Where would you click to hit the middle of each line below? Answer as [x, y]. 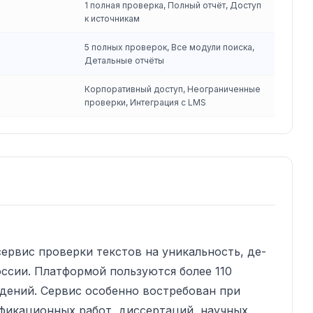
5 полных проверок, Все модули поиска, [169, 47]
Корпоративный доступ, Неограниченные [173, 89]
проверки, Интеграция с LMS [145, 102]
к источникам [112, 19]
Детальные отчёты [124, 60]
